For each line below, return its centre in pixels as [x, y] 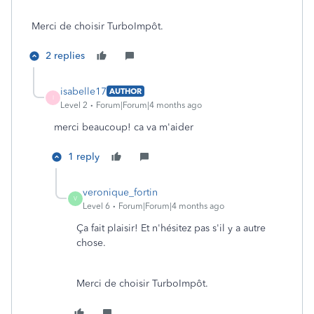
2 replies [65, 55]
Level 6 [96, 206]
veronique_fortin [120, 192]
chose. [91, 243]
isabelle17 [83, 91]
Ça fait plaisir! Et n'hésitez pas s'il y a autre [171, 228]
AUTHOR [125, 91]
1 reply [84, 156]
